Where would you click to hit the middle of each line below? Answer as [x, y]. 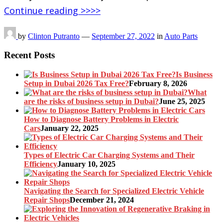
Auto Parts [181, 36]
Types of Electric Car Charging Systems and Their [109, 155]
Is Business [194, 75]
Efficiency [41, 164]
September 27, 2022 [123, 36]
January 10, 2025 [86, 164]
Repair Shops [47, 200]
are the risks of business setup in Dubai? [91, 102]
